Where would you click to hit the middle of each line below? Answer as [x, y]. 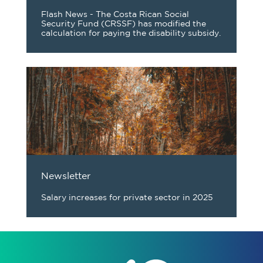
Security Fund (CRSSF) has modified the [124, 24]
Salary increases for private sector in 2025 [127, 198]
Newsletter [66, 176]
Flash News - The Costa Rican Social [115, 15]
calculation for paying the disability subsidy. [131, 33]
